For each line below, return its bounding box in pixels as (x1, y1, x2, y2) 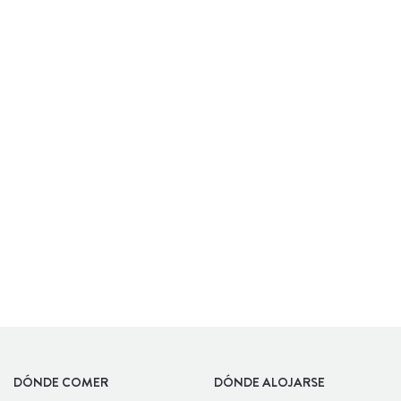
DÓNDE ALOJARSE (214, 373, 325, 391)
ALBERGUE (202, 7, 273, 25)
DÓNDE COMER (13, 373, 108, 391)
